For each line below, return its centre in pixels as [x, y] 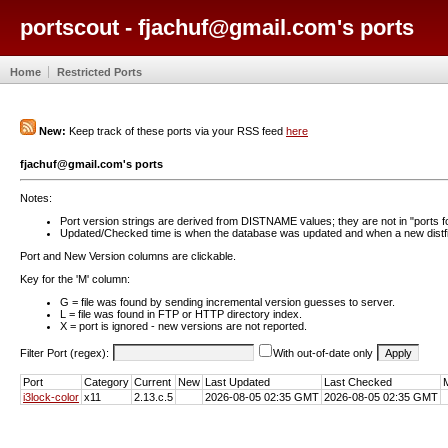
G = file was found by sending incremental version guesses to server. [227, 301]
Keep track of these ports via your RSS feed [176, 130]
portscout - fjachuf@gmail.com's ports [217, 27]
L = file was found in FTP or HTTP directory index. [181, 313]
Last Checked [358, 381]
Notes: [36, 197]
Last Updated [237, 381]
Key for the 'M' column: [75, 278]
